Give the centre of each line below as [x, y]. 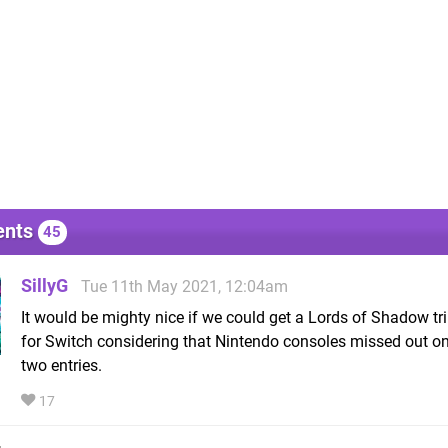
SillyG [44, 285]
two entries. [61, 365]
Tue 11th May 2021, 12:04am [184, 286]
